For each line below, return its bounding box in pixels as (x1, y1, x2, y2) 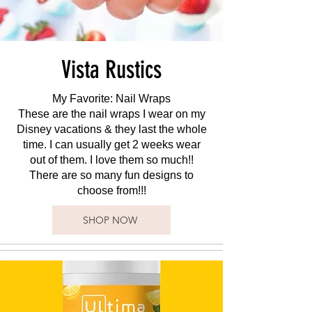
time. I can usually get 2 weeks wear (22, 139, 201, 150)
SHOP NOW (83, 214, 137, 226)
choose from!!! (77, 185, 146, 196)
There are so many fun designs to (29, 169, 194, 181)
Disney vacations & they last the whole (16, 123, 207, 135)
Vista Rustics (61, 55, 162, 84)
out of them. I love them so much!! (29, 154, 194, 166)
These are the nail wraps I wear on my (17, 108, 205, 120)
